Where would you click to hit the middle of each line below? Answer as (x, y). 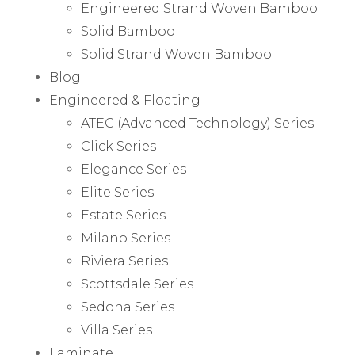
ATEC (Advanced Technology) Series (198, 124)
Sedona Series (128, 307)
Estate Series (124, 216)
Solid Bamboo (128, 32)
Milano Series (126, 239)
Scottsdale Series (137, 284)
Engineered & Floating (125, 101)
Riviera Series (125, 261)
